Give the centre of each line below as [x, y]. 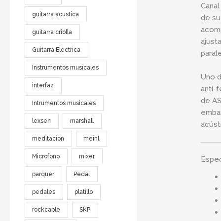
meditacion [48, 138]
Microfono [46, 156]
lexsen [42, 121]
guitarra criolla [52, 32]
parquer [43, 174]
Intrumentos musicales [64, 103]
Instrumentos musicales [66, 67]
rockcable [46, 209]
